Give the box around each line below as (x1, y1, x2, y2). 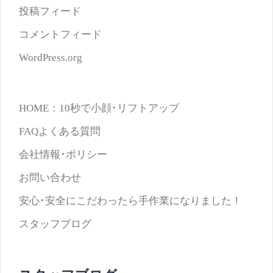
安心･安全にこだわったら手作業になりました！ (19, 195, 242, 207)
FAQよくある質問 (19, 126, 101, 137)
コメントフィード (19, 29, 102, 40)
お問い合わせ (19, 172, 81, 183)
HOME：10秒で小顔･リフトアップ (19, 102, 179, 114)
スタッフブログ (19, 218, 91, 230)
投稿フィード (19, 5, 81, 17)
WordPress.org (19, 52, 82, 63)
